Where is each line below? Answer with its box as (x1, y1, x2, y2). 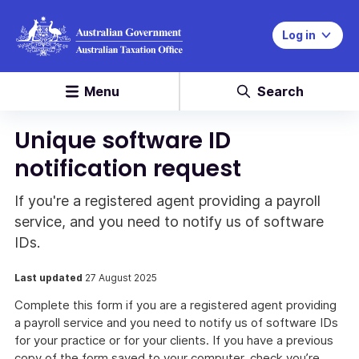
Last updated (14, 272, 85, 284)
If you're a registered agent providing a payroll (14, 192, 321, 209)
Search (256, 83, 304, 99)
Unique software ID (14, 125, 231, 156)
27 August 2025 (85, 272, 157, 284)
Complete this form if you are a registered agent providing (14, 297, 337, 313)
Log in (282, 28, 316, 42)
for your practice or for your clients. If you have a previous (14, 333, 333, 348)
